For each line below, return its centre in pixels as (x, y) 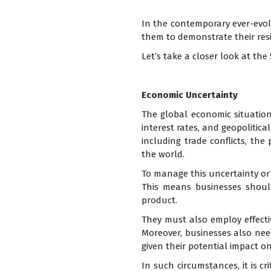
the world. (163, 155)
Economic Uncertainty (189, 95)
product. (159, 201)
